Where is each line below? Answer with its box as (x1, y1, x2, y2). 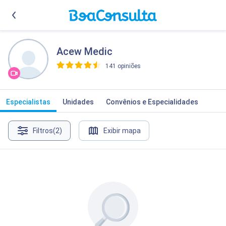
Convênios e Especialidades (106, 98, 198, 106)
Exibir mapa (103, 127, 141, 135)
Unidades (63, 98, 94, 106)
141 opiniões (105, 63, 141, 70)
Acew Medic (56, 45, 112, 58)
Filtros (33, 127, 53, 135)
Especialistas (6, 98, 50, 106)
